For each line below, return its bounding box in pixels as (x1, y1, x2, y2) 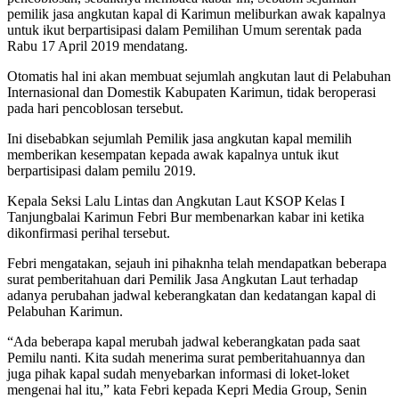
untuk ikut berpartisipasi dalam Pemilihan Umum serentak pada (7, 21, 362, 37)
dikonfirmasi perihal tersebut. (7, 224, 170, 240)
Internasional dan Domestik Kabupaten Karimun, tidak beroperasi (7, 84, 376, 100)
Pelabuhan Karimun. (7, 303, 123, 319)
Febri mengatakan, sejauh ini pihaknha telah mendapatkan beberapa (7, 255, 387, 271)
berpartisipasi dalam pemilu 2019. (7, 162, 196, 178)
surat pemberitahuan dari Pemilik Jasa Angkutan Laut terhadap (7, 271, 358, 287)
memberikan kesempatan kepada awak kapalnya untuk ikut (7, 146, 338, 162)
